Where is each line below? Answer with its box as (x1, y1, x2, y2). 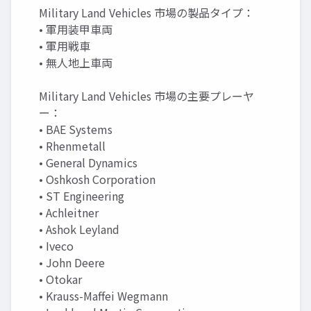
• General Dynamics (39, 153, 137, 171)
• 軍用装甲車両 (39, 20, 112, 37)
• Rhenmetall (39, 137, 106, 154)
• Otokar (39, 270, 82, 287)
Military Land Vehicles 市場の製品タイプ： (39, 3, 254, 21)
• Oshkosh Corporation (39, 170, 155, 187)
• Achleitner (39, 203, 99, 221)
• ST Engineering (39, 187, 124, 204)
